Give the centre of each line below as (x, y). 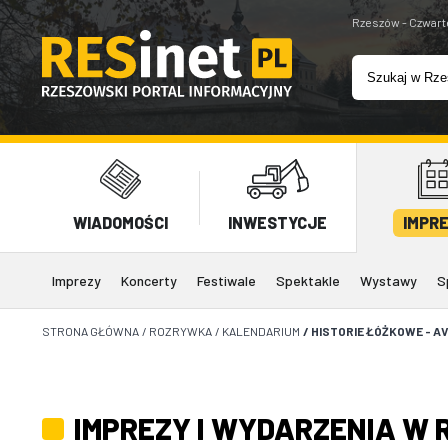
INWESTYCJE (278, 222)
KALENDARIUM (261, 331)
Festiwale (226, 280)
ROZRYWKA (180, 331)
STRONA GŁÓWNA (90, 331)
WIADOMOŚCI (121, 222)
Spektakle (308, 280)
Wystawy (388, 280)
